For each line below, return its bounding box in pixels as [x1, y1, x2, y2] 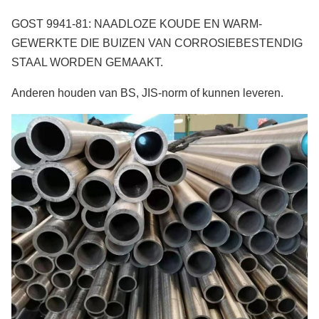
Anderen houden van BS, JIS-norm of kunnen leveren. [11, 87, 283, 99]
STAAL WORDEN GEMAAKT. [11, 56, 163, 68]
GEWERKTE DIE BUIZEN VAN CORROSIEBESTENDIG [11, 37, 303, 49]
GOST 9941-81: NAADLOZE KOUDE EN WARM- [11, 18, 262, 30]
